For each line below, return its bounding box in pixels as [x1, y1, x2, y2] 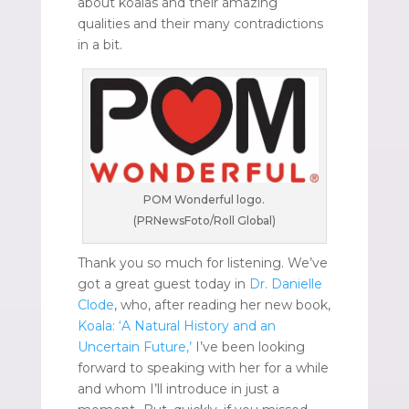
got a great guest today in [77, 276, 249, 293]
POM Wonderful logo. [143, 193, 266, 207]
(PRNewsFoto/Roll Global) [132, 214, 276, 228]
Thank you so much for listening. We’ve [77, 255, 328, 272]
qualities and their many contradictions [77, 15, 323, 32]
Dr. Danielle [248, 276, 322, 293]
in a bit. [77, 36, 122, 53]
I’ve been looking [191, 339, 305, 356]
